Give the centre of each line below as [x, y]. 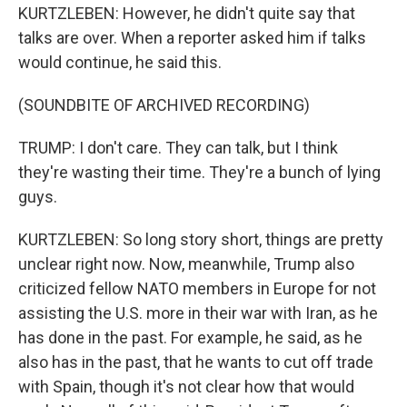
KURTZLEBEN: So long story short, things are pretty [201, 239]
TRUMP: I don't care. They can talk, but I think [178, 148]
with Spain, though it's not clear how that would [186, 387]
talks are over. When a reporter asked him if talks [192, 38]
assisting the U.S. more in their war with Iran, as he [198, 313]
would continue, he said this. [120, 62]
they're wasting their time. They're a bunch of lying [199, 172]
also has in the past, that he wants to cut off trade [196, 362]
